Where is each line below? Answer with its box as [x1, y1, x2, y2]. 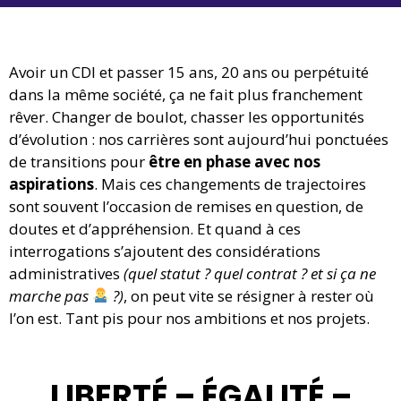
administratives [9, 262, 124, 284]
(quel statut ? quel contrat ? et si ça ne [124, 262, 376, 284]
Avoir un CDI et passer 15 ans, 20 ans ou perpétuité [9, 61, 369, 82]
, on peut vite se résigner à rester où [124, 285, 375, 306]
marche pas [9, 285, 89, 306]
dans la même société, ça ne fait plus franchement [9, 83, 363, 105]
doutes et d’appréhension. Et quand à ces [9, 218, 301, 239]
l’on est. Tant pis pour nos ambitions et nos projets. [9, 307, 370, 328]
